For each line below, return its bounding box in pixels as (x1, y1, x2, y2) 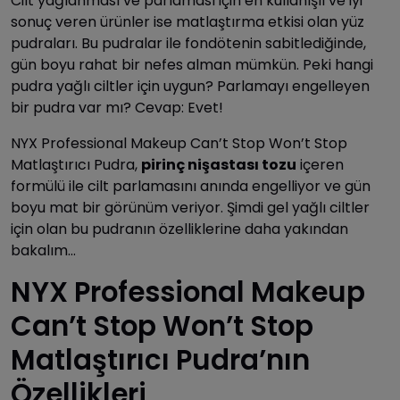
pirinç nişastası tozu (141, 154, 296, 176)
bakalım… (11, 240, 76, 262)
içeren (296, 154, 344, 176)
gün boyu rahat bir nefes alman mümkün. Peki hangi (11, 54, 373, 76)
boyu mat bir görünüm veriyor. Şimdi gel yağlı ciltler (11, 197, 370, 219)
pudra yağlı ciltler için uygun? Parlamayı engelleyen (11, 76, 370, 97)
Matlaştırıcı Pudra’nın (11, 341, 310, 380)
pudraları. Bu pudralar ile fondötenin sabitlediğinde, (11, 33, 366, 54)
